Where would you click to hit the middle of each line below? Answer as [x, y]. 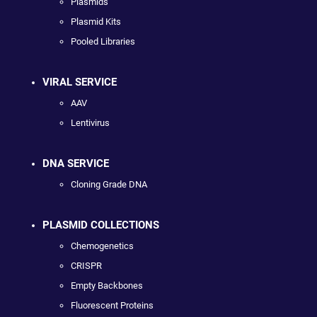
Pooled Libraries [103, 41]
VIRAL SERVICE [80, 82]
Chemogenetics [102, 246]
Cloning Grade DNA [109, 184]
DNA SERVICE [76, 163]
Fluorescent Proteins [112, 305]
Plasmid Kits [96, 21]
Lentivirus [90, 122]
